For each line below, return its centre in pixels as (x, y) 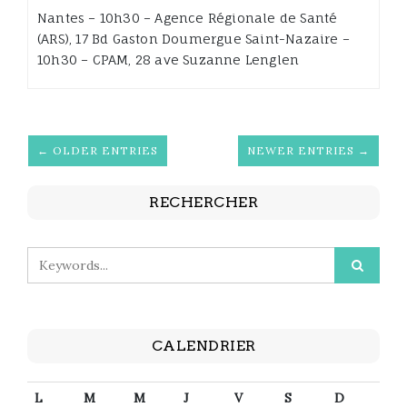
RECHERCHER (203, 203)
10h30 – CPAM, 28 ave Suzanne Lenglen (169, 60)
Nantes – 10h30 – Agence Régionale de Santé (188, 18)
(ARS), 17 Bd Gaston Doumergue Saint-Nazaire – (194, 39)
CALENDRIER (203, 346)
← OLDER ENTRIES (98, 151)
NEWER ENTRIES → (308, 151)
